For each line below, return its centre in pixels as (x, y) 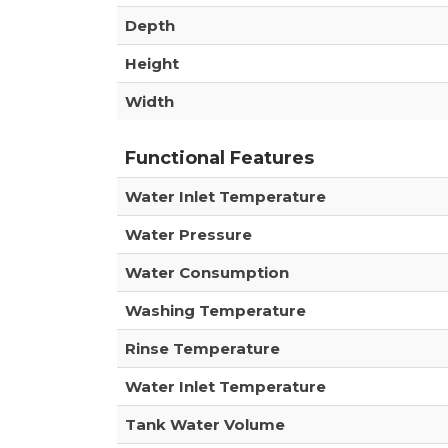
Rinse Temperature (202, 348)
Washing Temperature (215, 310)
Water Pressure (188, 234)
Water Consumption (207, 272)
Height (152, 63)
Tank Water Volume (205, 424)
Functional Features (219, 157)
